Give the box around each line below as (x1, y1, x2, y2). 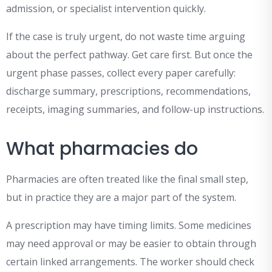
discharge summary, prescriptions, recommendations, (6, 84, 251, 98)
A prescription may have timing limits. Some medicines (6, 219, 251, 233)
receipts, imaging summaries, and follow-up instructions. (6, 103, 264, 117)
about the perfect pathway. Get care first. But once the (6, 48, 253, 62)
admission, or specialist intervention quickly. (6, 2, 206, 16)
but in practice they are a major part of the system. (6, 191, 236, 205)
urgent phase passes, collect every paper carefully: (6, 66, 236, 80)
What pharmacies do (6, 136, 198, 162)
